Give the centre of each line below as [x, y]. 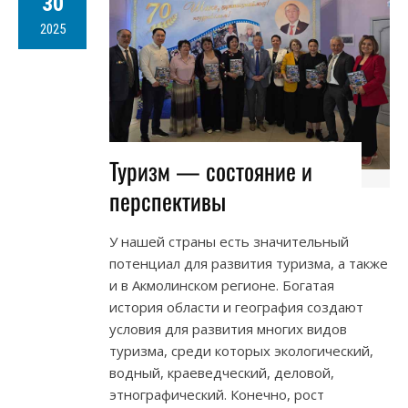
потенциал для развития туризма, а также [249, 264]
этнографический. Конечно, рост [217, 395]
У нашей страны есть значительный [229, 242]
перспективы [168, 201]
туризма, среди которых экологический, [241, 351]
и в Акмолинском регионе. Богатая [222, 286]
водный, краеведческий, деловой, [222, 373]
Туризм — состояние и [211, 171]
